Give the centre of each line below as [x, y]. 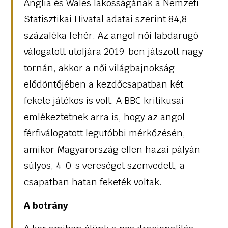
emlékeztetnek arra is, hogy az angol [104, 117]
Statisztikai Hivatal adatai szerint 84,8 [105, 19]
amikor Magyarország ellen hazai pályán [112, 149]
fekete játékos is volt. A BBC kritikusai [104, 100]
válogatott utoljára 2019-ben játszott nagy [113, 51]
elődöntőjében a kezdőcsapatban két [103, 84]
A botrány [46, 206]
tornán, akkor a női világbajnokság [99, 68]
